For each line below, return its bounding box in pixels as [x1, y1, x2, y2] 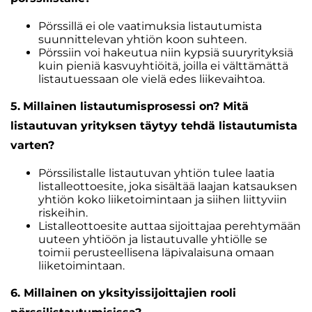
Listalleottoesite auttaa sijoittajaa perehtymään [38, 219, 301, 233]
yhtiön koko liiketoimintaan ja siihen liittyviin [38, 193, 287, 206]
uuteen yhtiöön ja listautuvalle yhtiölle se [38, 233, 267, 246]
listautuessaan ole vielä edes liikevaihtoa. [38, 72, 265, 86]
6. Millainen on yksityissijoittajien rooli [10, 286, 236, 299]
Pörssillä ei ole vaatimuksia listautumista [38, 19, 262, 33]
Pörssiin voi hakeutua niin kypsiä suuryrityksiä [38, 46, 293, 59]
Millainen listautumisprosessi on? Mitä [23, 100, 249, 113]
